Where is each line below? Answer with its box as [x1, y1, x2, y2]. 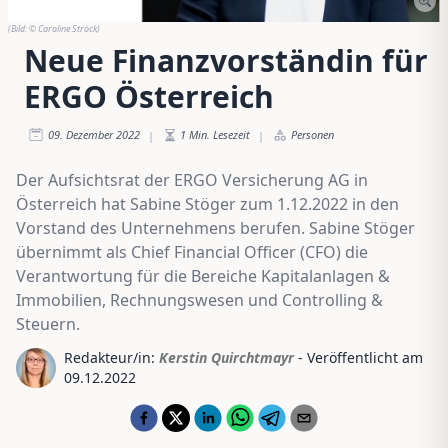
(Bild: [8, 21, 29, 35]
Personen [291, 126, 334, 142]
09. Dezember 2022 [48, 126, 140, 142]
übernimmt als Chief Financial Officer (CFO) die [16, 240, 368, 263]
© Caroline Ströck [29, 21, 97, 35]
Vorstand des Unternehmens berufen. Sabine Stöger [16, 216, 415, 239]
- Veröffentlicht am [298, 347, 423, 367]
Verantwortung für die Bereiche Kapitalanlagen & [16, 264, 390, 287]
